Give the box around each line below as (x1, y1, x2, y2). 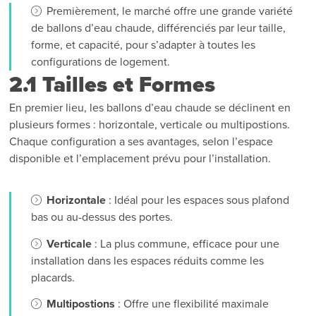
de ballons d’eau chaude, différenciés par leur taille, (31, 21, 286, 36)
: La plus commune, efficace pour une (92, 236, 280, 251)
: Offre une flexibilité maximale (115, 296, 269, 311)
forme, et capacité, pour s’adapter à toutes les (31, 38, 256, 53)
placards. (31, 270, 75, 285)
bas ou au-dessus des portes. (31, 210, 174, 225)
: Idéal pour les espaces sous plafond (106, 193, 290, 208)
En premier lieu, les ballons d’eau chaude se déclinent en (9, 101, 291, 116)
